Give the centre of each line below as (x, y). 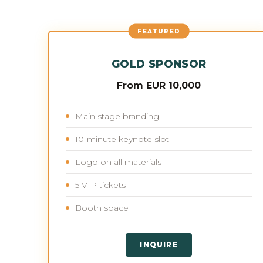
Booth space (102, 208)
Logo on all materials (118, 162)
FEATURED (159, 31)
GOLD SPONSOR (159, 64)
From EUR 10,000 (159, 85)
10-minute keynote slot (122, 139)
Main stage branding (117, 116)
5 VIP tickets (100, 185)
